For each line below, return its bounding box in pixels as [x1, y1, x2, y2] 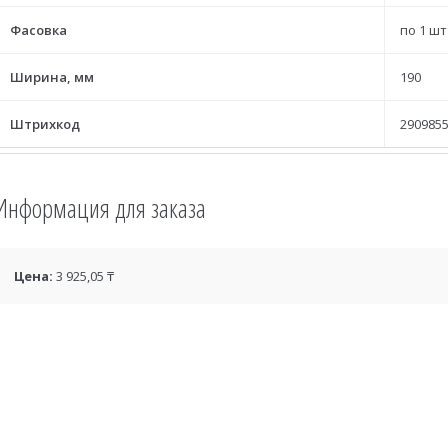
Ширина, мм [10, 68, 94, 86]
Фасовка [10, 21, 67, 39]
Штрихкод [10, 115, 80, 133]
